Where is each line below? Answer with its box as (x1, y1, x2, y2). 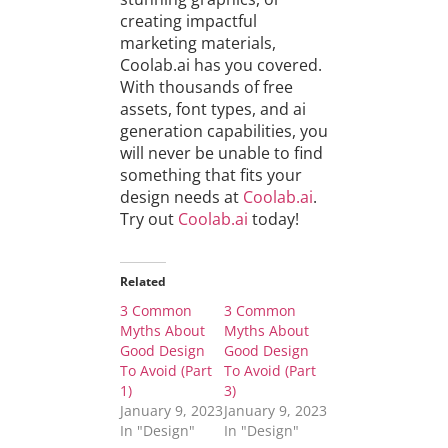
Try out (119, 208, 178, 231)
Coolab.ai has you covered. (119, 54, 322, 77)
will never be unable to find (119, 142, 323, 165)
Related (119, 273, 166, 291)
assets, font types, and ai (119, 98, 306, 121)
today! (247, 208, 299, 231)
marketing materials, (119, 32, 276, 55)
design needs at (119, 186, 243, 209)
